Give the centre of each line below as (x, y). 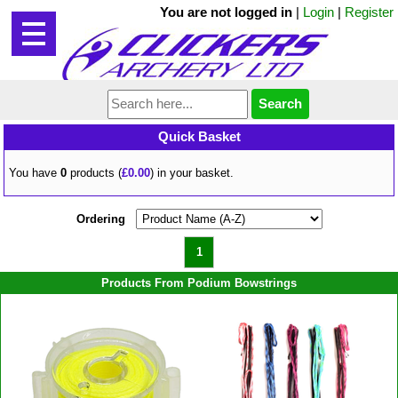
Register (369, 12)
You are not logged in (226, 12)
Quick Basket (199, 136)
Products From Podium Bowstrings (199, 283)
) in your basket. (192, 172)
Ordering (100, 219)
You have (35, 172)
